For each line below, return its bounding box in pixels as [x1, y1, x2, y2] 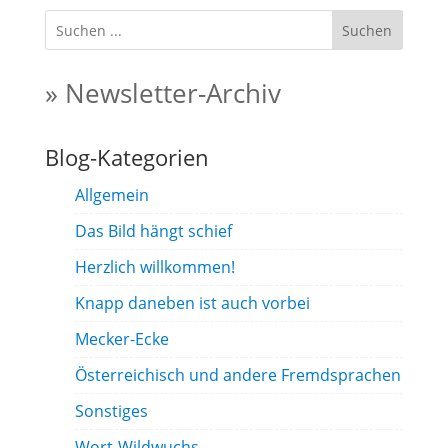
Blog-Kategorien [44, 142, 209, 172]
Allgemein [74, 184, 149, 206]
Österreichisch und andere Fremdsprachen [74, 364, 401, 386]
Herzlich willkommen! [74, 256, 235, 278]
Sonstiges [74, 400, 148, 422]
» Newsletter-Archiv [44, 75, 281, 111]
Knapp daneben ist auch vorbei [74, 292, 310, 314]
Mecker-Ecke [74, 328, 169, 350]
